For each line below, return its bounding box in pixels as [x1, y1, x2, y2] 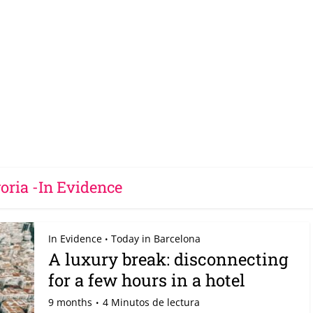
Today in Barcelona [111, 232, 201, 245]
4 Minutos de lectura [103, 296, 200, 309]
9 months [48, 296, 92, 309]
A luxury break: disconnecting [48, 248, 289, 270]
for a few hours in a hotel [48, 269, 245, 291]
